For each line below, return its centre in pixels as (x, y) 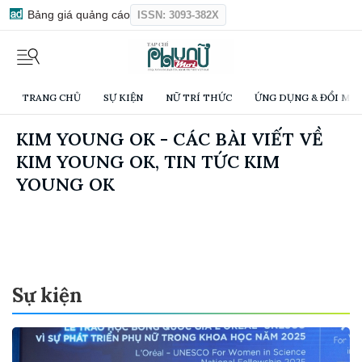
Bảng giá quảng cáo (77, 15)
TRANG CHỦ (51, 98)
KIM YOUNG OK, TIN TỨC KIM (148, 162)
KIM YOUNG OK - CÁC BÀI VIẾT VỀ (170, 139)
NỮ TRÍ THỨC (199, 98)
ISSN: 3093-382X (178, 15)
